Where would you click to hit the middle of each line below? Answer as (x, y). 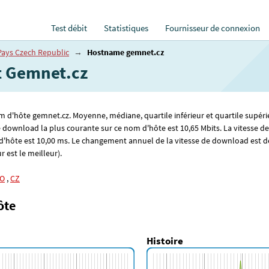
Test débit (69, 28)
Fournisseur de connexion (213, 28)
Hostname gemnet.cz (125, 52)
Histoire (165, 241)
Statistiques (126, 28)
